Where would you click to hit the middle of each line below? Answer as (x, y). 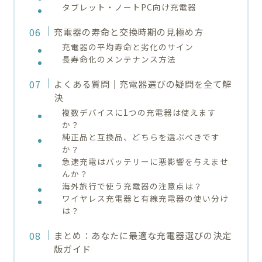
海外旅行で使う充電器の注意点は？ (132, 186)
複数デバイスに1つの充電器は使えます (139, 112)
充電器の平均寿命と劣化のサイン (128, 46)
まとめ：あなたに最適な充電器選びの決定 (142, 235)
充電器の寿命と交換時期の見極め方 (128, 31)
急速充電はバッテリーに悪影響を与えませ (146, 161)
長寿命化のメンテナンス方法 (119, 59)
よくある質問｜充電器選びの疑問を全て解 (142, 83)
